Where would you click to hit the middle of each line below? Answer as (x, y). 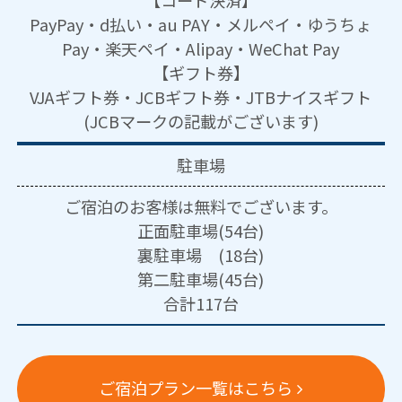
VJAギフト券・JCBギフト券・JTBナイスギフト (201, 97)
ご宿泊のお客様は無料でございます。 (201, 206)
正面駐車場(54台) (201, 231)
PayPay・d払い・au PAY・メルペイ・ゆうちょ (201, 24)
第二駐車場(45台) (201, 279)
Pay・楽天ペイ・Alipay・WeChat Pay (201, 48)
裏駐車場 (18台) (201, 255)
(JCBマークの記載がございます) (201, 121)
